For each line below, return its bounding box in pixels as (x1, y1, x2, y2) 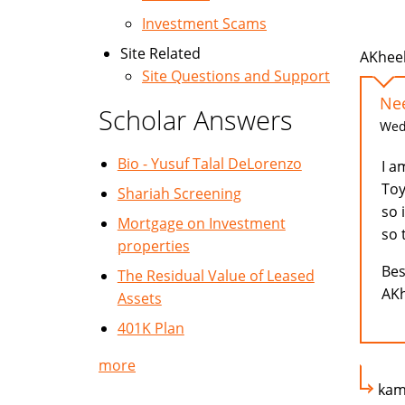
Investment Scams (142, 14, 267, 33)
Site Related (120, 43, 201, 63)
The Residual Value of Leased (117, 266, 315, 286)
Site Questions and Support (142, 66, 330, 86)
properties (117, 236, 190, 256)
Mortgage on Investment (117, 213, 286, 233)
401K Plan (117, 318, 184, 338)
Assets (117, 288, 162, 308)
